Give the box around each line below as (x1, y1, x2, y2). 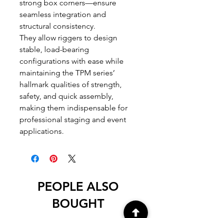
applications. (19, 127, 64, 136)
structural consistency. (19, 21, 95, 31)
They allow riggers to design (19, 33, 117, 42)
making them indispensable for (19, 103, 127, 112)
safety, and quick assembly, (19, 91, 113, 101)
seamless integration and (19, 10, 106, 19)
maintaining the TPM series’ (19, 68, 115, 77)
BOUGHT (52, 196, 104, 211)
